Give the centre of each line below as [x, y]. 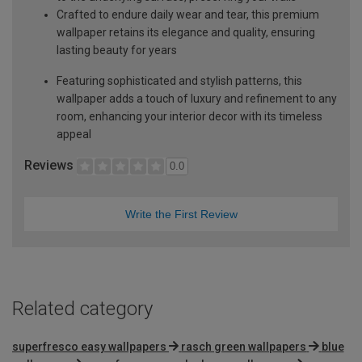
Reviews [51, 165]
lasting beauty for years [117, 50]
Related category [82, 308]
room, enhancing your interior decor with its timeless [189, 116]
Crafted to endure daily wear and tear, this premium [188, 14]
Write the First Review [181, 214]
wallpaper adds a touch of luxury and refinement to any [197, 98]
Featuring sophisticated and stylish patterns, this [179, 80]
